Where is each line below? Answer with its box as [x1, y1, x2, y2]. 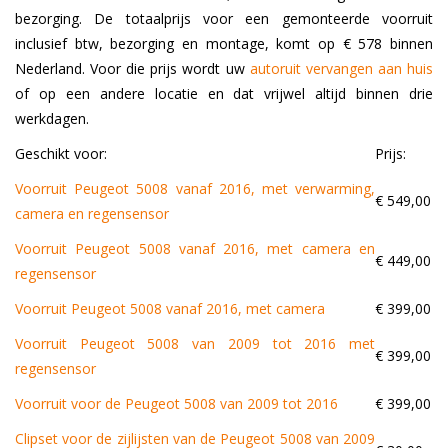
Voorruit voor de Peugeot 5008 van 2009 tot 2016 [15, 394, 338, 414]
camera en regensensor [15, 204, 169, 224]
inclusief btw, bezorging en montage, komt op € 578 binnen [15, 34, 433, 54]
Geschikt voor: [15, 144, 107, 164]
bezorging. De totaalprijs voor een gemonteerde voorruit [15, 9, 433, 29]
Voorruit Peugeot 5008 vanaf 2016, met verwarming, [15, 179, 375, 199]
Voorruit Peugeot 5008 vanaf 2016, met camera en [15, 239, 375, 259]
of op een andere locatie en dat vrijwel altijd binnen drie [15, 84, 433, 104]
